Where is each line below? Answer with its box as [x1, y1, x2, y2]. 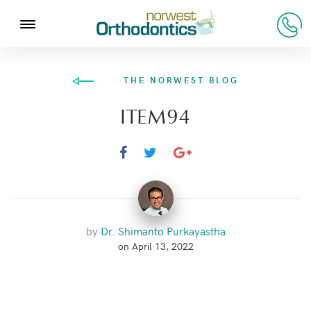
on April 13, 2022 [117, 239, 194, 253]
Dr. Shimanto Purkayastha [100, 223, 226, 238]
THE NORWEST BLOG [124, 74, 239, 85]
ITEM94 [120, 104, 191, 131]
